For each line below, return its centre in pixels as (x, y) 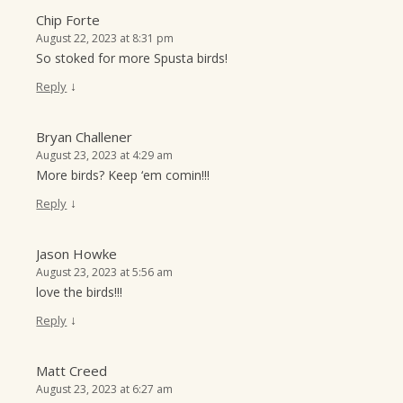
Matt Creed (72, 371)
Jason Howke (77, 254)
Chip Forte (68, 20)
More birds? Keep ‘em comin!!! (123, 175)
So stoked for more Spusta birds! (132, 58)
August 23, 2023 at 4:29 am (105, 156)
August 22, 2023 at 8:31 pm (105, 39)
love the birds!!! (80, 292)
